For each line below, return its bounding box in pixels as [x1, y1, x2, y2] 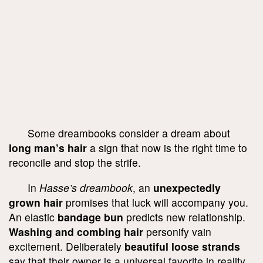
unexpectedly [153, 180, 221, 195]
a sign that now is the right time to [87, 140, 247, 156]
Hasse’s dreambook [39, 180, 133, 195]
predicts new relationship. [123, 209, 245, 224]
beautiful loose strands [124, 238, 240, 254]
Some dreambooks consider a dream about [28, 126, 230, 141]
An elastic [9, 209, 58, 224]
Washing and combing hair [9, 224, 143, 239]
